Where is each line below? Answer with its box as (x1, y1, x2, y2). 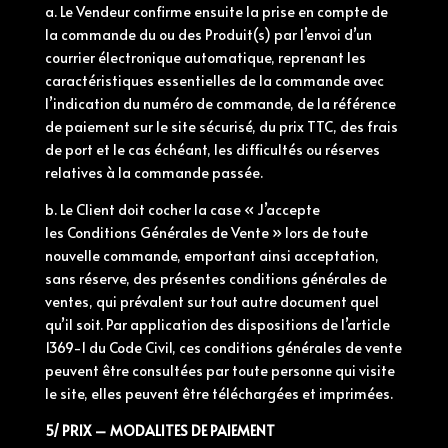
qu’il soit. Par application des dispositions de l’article (44, 315, 390, 334)
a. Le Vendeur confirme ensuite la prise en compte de (44, 2, 388, 21)
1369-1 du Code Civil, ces (44, 338, 204, 357)
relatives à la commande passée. (44, 163, 263, 182)
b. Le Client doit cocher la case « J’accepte (44, 200, 320, 219)
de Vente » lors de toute (207, 223, 368, 242)
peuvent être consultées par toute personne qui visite (44, 361, 395, 380)
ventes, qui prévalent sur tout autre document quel (44, 292, 379, 311)
